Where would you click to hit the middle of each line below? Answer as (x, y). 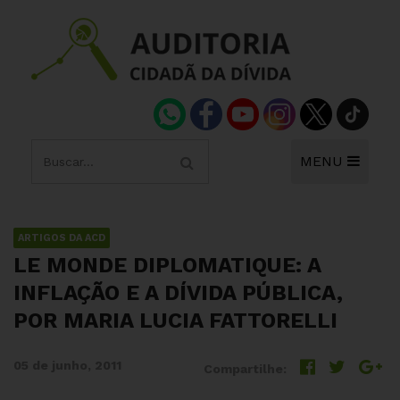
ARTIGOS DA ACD (62, 238)
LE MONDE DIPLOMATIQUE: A (167, 265)
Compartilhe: (245, 369)
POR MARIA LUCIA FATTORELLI (175, 321)
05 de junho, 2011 (67, 365)
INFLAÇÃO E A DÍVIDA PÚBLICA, (178, 293)
